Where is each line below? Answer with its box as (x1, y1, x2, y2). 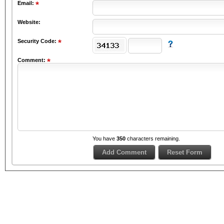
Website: (17, 19, 40, 25)
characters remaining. (125, 135, 180, 142)
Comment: (17, 57, 47, 63)
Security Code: (17, 38, 58, 44)
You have (92, 135, 116, 142)
